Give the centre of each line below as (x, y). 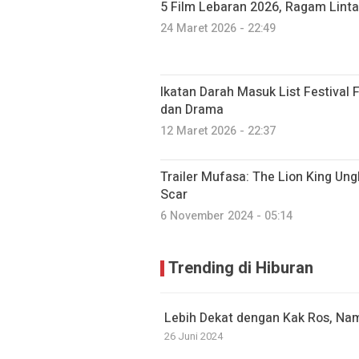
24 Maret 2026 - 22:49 (218, 28)
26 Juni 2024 (194, 336)
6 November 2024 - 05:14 (226, 216)
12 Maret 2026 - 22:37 (218, 131)
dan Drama (192, 110)
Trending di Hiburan (241, 268)
